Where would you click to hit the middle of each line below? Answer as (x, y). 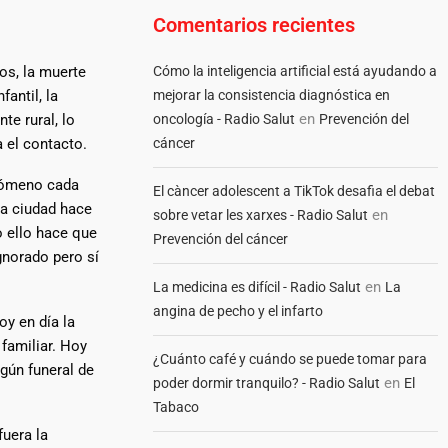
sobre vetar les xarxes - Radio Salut (261, 215)
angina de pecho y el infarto (238, 311)
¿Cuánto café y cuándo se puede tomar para (290, 359)
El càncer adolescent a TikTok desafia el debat (294, 191)
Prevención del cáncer (221, 239)
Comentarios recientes (254, 25)
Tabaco (176, 407)
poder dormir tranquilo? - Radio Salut (267, 383)
